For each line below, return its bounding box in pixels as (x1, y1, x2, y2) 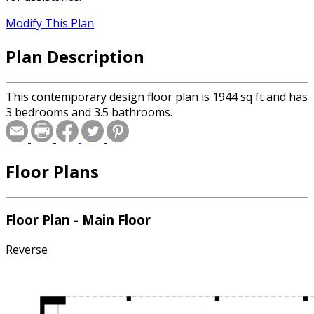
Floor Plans (6, 159, 99, 183)
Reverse (6, 242, 48, 258)
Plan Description (6, 44, 144, 68)
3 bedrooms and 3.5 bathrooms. (6, 104, 172, 120)
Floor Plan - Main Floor (6, 211, 151, 229)
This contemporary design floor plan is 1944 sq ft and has (6, 88, 308, 104)
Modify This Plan (6, 15, 94, 32)
